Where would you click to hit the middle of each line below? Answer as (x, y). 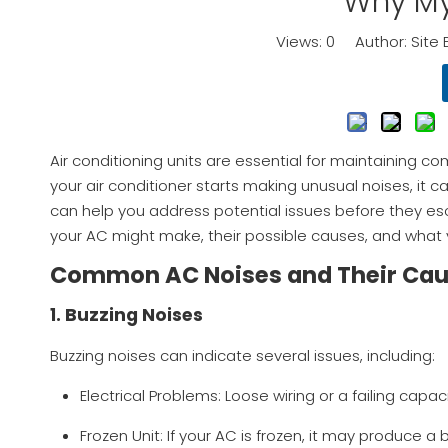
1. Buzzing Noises (126, 315)
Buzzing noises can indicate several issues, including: (242, 356)
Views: (300, 42)
